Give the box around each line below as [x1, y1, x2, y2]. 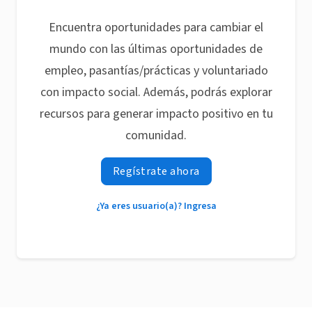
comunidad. [125, 127, 187, 144]
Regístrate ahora [112, 164, 200, 179]
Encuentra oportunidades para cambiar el [49, 19, 263, 36]
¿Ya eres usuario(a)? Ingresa [95, 199, 217, 213]
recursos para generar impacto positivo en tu [39, 105, 273, 123]
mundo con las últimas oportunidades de [49, 40, 263, 58]
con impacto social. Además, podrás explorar [40, 84, 272, 101]
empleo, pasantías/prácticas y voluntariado [44, 62, 268, 79]
